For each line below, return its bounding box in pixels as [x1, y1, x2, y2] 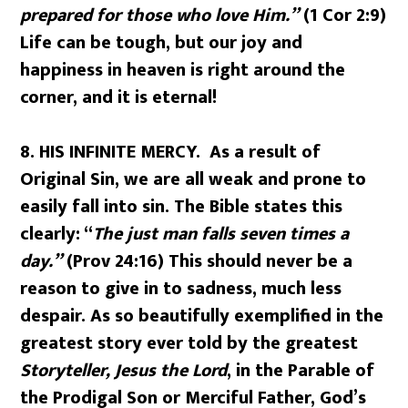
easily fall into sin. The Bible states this [20, 191, 343, 222]
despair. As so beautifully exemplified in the [20, 301, 384, 331]
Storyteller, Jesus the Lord [20, 355, 228, 386]
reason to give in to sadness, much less [20, 273, 342, 304]
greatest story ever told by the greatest [20, 328, 359, 359]
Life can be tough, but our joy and [20, 27, 303, 58]
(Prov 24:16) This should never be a [62, 246, 353, 277]
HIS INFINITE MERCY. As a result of [39, 137, 321, 168]
